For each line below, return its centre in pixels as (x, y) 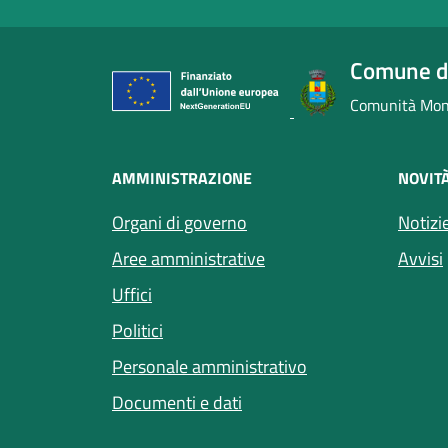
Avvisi (420, 258)
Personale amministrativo (209, 366)
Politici (137, 330)
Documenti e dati (177, 402)
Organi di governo (179, 222)
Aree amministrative (188, 258)
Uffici (132, 294)
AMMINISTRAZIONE (182, 177)
